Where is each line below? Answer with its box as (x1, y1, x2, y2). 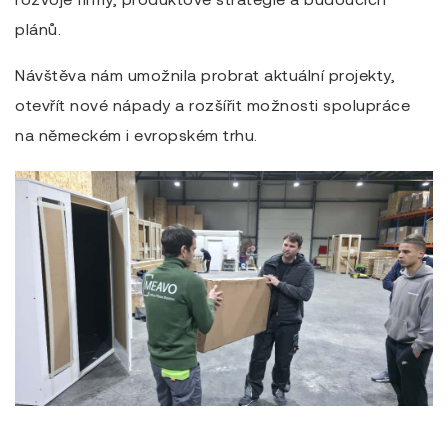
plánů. (15, 18, 61, 38)
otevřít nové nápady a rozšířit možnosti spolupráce (15, 94, 410, 114)
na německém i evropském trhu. (15, 124, 258, 144)
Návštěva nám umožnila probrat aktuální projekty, (15, 64, 395, 84)
